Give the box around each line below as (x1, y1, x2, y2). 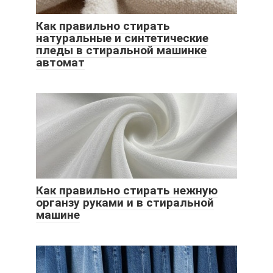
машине (36, 208, 80, 222)
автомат (36, 55, 85, 70)
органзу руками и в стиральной (36, 196, 214, 210)
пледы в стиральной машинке (36, 43, 207, 58)
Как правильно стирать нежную (36, 183, 218, 198)
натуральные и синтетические (36, 31, 208, 46)
